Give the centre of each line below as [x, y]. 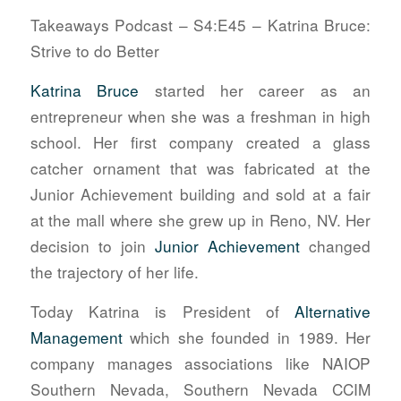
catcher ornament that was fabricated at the [200, 167]
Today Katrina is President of [162, 311]
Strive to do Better [94, 51]
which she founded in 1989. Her [247, 337]
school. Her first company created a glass [200, 141]
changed [336, 245]
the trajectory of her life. [114, 271]
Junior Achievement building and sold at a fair [200, 193]
